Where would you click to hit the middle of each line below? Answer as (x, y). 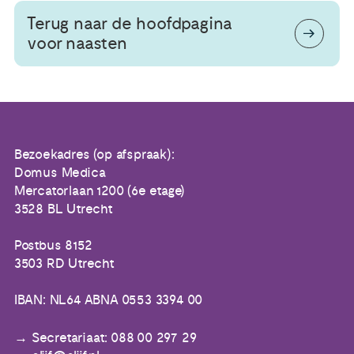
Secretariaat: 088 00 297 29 (114, 338)
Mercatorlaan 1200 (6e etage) (100, 192)
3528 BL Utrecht (63, 210)
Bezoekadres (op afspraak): (94, 155)
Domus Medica (60, 173)
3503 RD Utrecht (64, 264)
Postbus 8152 (53, 246)
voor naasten (77, 43)
